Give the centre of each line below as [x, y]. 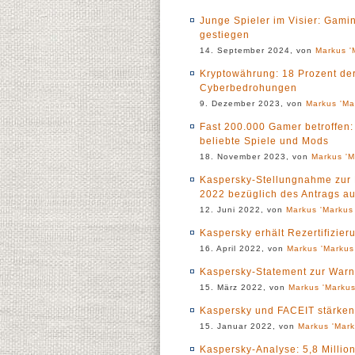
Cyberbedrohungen [248, 88]
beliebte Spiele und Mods [264, 141]
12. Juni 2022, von [243, 210]
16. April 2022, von [243, 248]
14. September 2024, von [258, 50]
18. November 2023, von [256, 157]
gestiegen [225, 35]
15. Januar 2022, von [249, 326]
